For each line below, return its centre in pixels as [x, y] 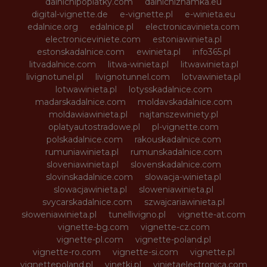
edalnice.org [53, 27]
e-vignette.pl [146, 14]
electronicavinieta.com [193, 27]
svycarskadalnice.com [87, 202]
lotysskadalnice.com [170, 89]
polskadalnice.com [84, 139]
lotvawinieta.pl [211, 77]
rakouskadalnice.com [178, 139]
